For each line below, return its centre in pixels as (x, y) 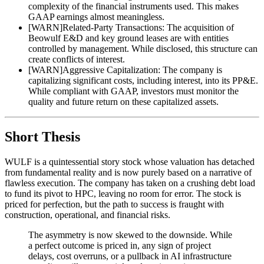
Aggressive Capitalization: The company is (142, 70)
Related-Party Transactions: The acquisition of (148, 27)
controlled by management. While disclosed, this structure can (143, 48)
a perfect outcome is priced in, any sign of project (120, 246)
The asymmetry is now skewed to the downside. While (130, 235)
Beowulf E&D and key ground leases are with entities (128, 38)
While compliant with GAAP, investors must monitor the (133, 91)
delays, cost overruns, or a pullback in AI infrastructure (130, 256)
